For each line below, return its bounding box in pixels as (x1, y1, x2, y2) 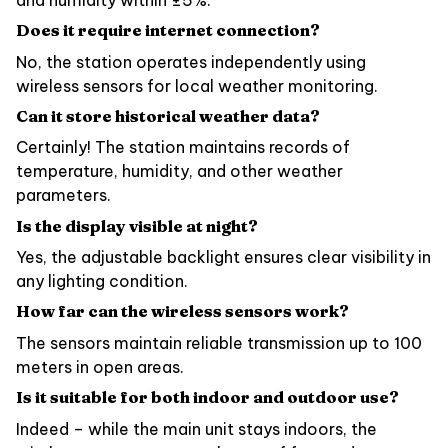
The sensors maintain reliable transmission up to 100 (16, 332, 422, 353)
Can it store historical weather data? (16, 105, 320, 126)
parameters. (16, 185, 111, 206)
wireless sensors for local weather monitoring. (16, 75, 378, 96)
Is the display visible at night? (16, 215, 258, 236)
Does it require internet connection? (16, 20, 320, 41)
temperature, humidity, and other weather (16, 161, 343, 182)
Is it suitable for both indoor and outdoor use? (16, 387, 399, 408)
